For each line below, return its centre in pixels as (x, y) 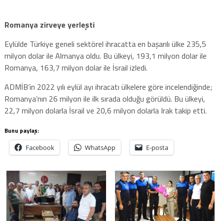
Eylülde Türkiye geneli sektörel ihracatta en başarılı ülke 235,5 (105, 44)
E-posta (157, 147)
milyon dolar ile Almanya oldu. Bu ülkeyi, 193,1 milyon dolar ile (105, 55)
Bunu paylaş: (21, 130)
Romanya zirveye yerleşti (49, 24)
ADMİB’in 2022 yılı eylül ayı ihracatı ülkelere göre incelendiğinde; (108, 87)
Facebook (40, 147)
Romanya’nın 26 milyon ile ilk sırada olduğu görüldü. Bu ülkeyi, (105, 98)
